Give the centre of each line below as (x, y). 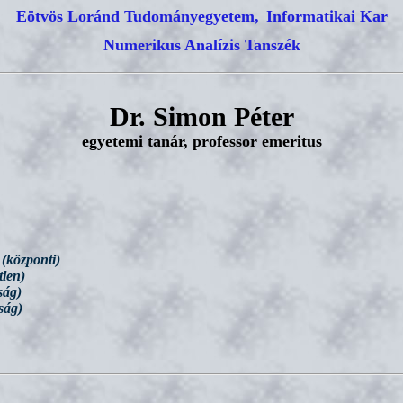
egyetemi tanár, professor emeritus (201, 141)
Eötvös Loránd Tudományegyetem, (137, 16)
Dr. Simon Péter (201, 116)
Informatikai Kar (327, 16)
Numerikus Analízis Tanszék (201, 45)
